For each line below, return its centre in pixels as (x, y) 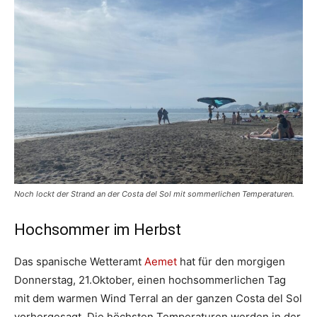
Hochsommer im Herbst (98, 230)
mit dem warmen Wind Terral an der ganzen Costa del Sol (158, 299)
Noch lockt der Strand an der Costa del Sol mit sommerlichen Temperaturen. (154, 194)
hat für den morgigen (231, 262)
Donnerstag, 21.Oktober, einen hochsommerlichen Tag (150, 280)
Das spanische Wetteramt (79, 262)
